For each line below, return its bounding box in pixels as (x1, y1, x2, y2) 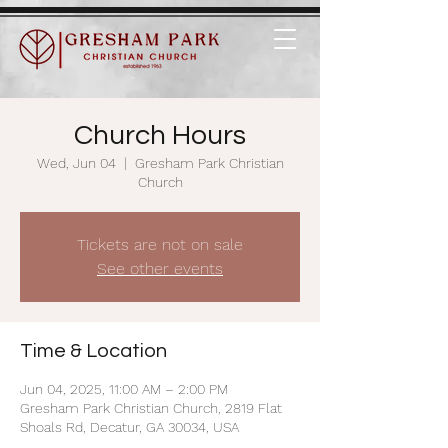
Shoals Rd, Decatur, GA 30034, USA (20, 419, 239, 435)
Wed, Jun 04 (36, 155, 116, 171)
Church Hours (74, 121, 246, 150)
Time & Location (20, 341, 167, 361)
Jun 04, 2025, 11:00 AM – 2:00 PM (20, 381, 228, 397)
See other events (97, 259, 223, 278)
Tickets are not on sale (77, 235, 243, 254)
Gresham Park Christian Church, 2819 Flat (20, 400, 282, 416)
